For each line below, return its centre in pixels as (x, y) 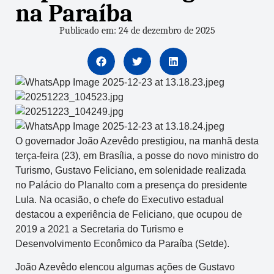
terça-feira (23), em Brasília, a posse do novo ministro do (137, 155)
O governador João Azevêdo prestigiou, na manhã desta (137, 141)
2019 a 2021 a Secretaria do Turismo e (99, 229)
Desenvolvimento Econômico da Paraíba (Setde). (122, 243)
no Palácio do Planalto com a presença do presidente (131, 185)
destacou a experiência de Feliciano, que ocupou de (129, 214)
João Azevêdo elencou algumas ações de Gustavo (125, 267)
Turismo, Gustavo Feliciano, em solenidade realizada (131, 170)
